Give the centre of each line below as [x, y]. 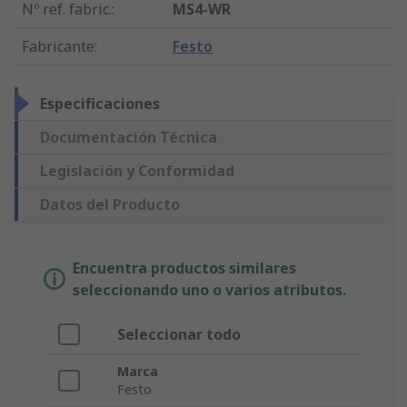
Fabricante [58, 47]
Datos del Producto [110, 205]
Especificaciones [100, 104]
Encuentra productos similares [184, 268]
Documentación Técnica [129, 138]
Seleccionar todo [179, 335]
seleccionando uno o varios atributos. [209, 290]
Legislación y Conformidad [137, 171]
